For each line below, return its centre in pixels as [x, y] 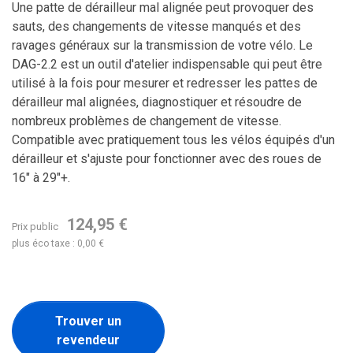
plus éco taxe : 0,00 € [58, 243]
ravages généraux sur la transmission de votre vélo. [155, 45]
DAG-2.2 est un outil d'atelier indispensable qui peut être [167, 64]
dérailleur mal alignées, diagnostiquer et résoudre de [157, 102]
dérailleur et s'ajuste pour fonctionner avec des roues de [167, 159]
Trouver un [88, 321]
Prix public [36, 227]
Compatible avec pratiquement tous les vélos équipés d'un [173, 140]
